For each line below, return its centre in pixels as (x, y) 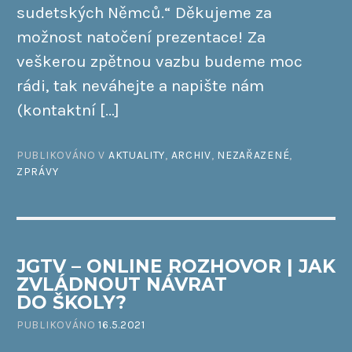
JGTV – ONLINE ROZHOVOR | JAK (176, 266)
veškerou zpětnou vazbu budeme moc (159, 61)
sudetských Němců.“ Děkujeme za (144, 12)
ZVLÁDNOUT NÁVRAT (122, 284)
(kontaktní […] (68, 110)
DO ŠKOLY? (71, 302)
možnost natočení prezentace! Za (141, 37)
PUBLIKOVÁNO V (62, 156)
